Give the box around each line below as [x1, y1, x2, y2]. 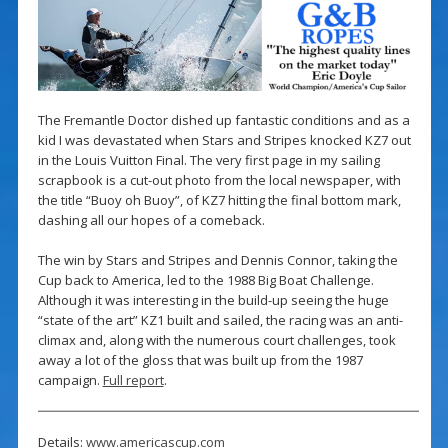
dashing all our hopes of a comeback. [37, 211, 265, 230]
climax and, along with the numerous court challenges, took [37, 331, 396, 350]
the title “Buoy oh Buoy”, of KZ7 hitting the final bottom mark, [37, 191, 401, 210]
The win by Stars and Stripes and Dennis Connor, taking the [37, 251, 398, 270]
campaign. [37, 371, 103, 390]
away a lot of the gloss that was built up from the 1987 [37, 351, 363, 370]
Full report [102, 371, 164, 390]
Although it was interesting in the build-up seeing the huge [37, 291, 389, 310]
